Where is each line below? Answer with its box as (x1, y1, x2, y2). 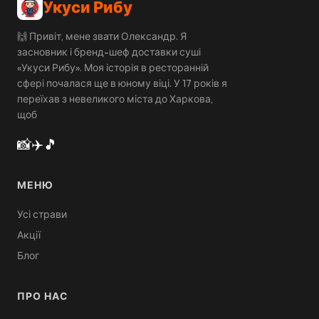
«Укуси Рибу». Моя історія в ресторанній (17, 61, 209, 74)
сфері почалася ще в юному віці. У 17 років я (17, 77, 227, 90)
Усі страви (17, 208, 67, 221)
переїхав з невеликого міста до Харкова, (17, 93, 213, 105)
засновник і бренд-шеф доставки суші (17, 46, 201, 58)
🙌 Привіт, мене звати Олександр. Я (17, 30, 187, 43)
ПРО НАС (17, 290, 68, 303)
